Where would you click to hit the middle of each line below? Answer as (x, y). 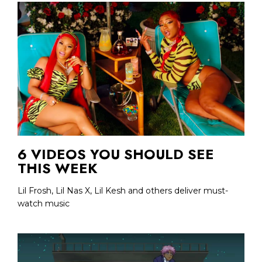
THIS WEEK (58, 168)
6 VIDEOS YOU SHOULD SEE (116, 154)
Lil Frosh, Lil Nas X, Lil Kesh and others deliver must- (123, 190)
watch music (44, 203)
